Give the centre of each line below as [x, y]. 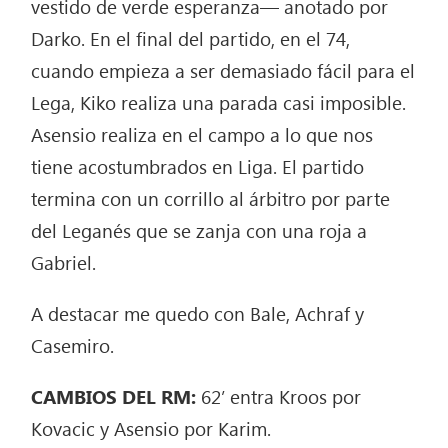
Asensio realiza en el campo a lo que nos [202, 134]
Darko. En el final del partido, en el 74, [191, 38]
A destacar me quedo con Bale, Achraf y [198, 313]
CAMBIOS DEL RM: [116, 396]
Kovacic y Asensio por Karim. [151, 428]
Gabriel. [64, 262]
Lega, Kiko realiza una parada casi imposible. [219, 102]
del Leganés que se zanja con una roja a [199, 230]
